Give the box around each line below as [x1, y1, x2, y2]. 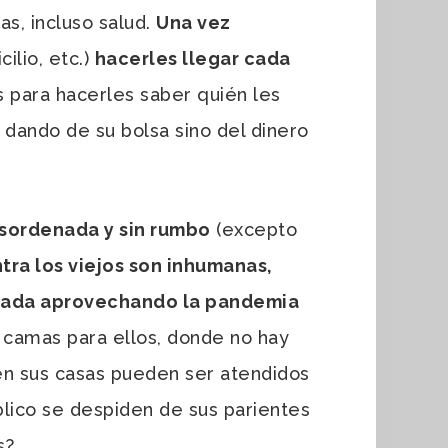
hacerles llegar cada [94, 47, 291, 69]
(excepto [210, 218, 297, 240]
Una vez [156, 11, 231, 33]
